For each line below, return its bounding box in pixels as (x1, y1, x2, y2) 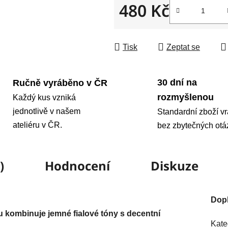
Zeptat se (166, 42, 200, 51)
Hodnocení (44, 157, 110, 174)
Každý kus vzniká (12, 93, 76, 102)
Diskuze (150, 157, 198, 174)
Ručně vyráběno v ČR (12, 77, 107, 88)
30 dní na (157, 77, 197, 88)
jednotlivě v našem (12, 106, 80, 116)
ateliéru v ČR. (12, 120, 62, 129)
